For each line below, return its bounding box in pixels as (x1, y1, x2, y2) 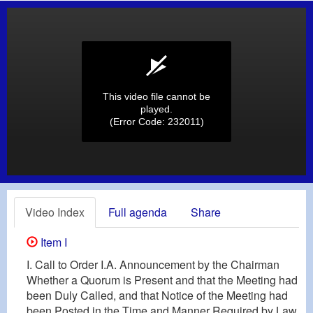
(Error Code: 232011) (109, 116, 204, 127)
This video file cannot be (103, 91, 210, 102)
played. (140, 103, 173, 115)
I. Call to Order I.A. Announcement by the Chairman (27, 256, 279, 272)
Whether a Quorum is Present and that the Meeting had (27, 271, 298, 288)
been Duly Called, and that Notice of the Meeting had (27, 286, 288, 303)
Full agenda (108, 203, 167, 220)
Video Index (25, 203, 85, 220)
